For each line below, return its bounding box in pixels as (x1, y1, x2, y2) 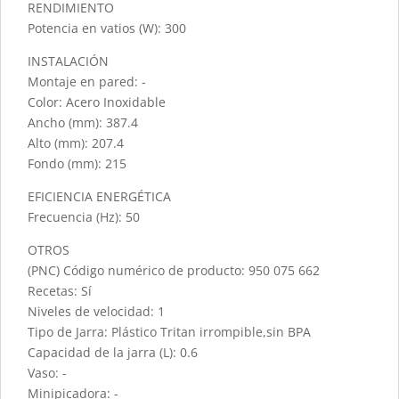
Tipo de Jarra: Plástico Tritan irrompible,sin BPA (28, 322, 311, 340)
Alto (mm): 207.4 (28, 134, 124, 151)
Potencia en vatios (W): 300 (28, 19, 186, 37)
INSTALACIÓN (28, 52, 109, 69)
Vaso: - (28, 363, 67, 381)
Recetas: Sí (28, 281, 92, 299)
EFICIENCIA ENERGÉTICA (28, 187, 171, 205)
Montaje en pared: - (28, 72, 146, 90)
